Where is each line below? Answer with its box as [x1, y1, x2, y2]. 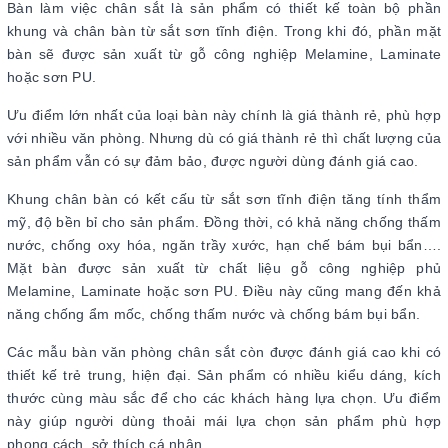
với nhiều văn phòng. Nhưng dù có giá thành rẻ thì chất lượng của [7, 129, 441, 146]
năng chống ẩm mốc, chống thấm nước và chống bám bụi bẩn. [7, 305, 425, 322]
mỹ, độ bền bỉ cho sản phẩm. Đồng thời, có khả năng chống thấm [7, 213, 441, 230]
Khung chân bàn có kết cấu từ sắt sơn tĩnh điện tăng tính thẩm [7, 190, 441, 207]
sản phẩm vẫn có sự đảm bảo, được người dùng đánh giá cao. [7, 152, 423, 169]
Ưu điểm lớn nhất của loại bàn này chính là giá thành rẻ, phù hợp [7, 106, 441, 123]
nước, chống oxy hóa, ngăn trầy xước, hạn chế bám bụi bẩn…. [7, 236, 441, 253]
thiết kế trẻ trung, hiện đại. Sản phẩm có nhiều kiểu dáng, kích [7, 366, 441, 383]
